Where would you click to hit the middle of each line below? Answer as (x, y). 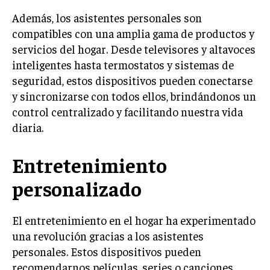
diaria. (28, 127)
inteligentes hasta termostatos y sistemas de (123, 64)
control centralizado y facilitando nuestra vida (127, 111)
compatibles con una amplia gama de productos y (133, 33)
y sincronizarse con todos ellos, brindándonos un (134, 96)
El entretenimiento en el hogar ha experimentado (134, 220)
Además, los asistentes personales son (107, 17)
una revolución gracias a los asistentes (108, 236)
